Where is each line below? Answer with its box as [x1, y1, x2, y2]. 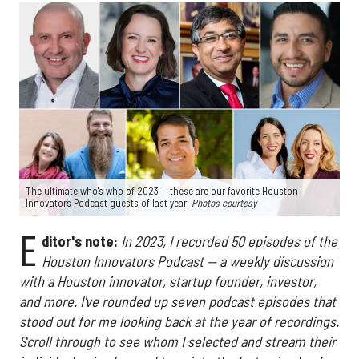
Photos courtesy [192, 196, 256, 210]
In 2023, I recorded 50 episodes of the [117, 232, 337, 251]
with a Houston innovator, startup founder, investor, [19, 272, 317, 291]
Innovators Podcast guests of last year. [26, 196, 192, 210]
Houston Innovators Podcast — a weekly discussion [41, 252, 333, 271]
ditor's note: [41, 232, 118, 251]
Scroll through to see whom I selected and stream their [19, 333, 336, 351]
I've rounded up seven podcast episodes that [80, 292, 336, 311]
